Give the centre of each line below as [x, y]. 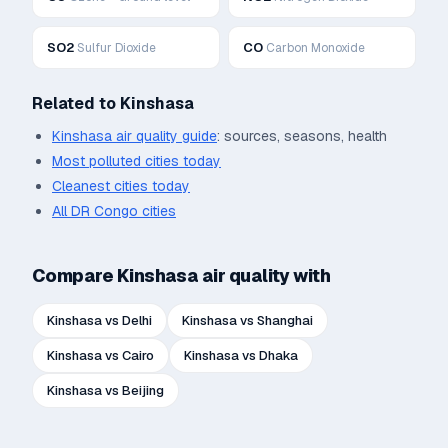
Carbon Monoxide [315, 48]
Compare [74, 275]
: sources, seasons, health [302, 136]
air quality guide [164, 136]
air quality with [264, 275]
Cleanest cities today [121, 186]
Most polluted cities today [136, 161]
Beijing [143, 390]
